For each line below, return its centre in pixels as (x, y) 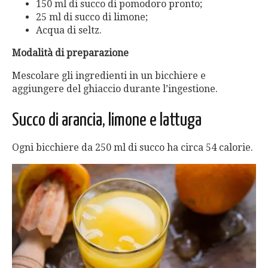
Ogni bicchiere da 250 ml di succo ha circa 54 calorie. (133, 148)
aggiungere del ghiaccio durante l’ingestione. (115, 89)
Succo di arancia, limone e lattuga (107, 121)
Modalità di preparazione (70, 53)
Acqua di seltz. (69, 31)
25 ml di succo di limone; (92, 17)
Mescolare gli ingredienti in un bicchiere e (109, 76)
